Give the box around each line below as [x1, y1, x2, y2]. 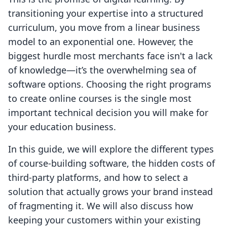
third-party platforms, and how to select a [8, 171, 188, 184]
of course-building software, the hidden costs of [8, 157, 215, 170]
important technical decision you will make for [8, 106, 208, 119]
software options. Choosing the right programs [8, 78, 211, 91]
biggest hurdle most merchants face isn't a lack [8, 50, 213, 62]
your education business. [8, 121, 116, 133]
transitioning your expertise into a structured [8, 7, 203, 20]
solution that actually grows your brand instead [8, 185, 213, 198]
